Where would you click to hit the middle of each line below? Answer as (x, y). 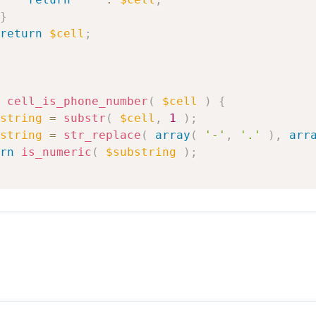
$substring (141, 152)
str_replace (102, 135)
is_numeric (56, 152)
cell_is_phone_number (77, 102)
